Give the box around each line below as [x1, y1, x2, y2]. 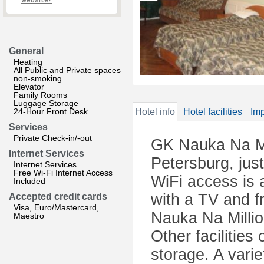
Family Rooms [14, 90, 67, 100]
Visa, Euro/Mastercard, [14, 203, 99, 212]
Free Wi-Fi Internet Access [14, 168, 113, 177]
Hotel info [135, 107, 175, 117]
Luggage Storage [14, 98, 78, 108]
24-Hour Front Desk [14, 107, 88, 116]
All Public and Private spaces [14, 65, 121, 75]
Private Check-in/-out [14, 133, 92, 143]
